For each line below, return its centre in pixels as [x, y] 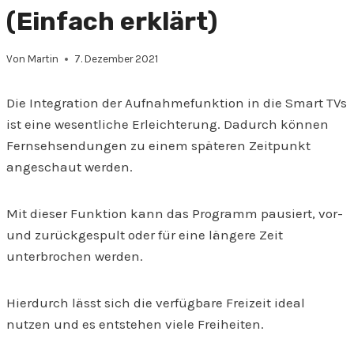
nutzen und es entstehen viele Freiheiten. [135, 324]
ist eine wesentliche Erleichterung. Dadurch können [168, 124]
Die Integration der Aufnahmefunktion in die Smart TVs [177, 103]
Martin [43, 59]
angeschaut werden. [70, 167]
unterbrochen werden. [75, 256]
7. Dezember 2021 [117, 59]
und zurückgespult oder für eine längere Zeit [145, 235]
